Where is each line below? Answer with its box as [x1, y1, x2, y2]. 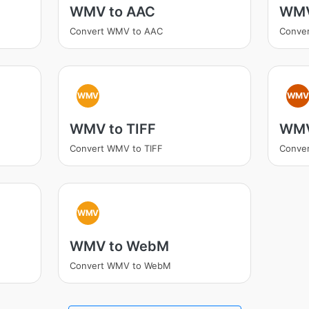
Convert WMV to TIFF [69, 143, 163, 154]
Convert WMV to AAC [69, 26, 163, 37]
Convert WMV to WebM [69, 260, 171, 271]
